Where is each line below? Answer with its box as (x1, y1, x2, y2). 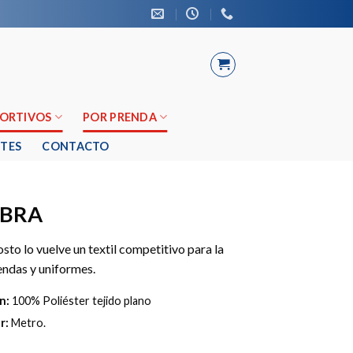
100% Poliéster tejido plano (9, 294, 151, 308)
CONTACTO (42, 139, 110, 153)
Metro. (8, 315, 46, 329)
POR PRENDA (83, 110, 157, 124)
